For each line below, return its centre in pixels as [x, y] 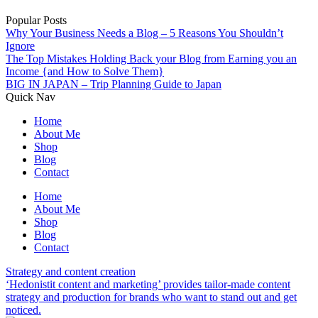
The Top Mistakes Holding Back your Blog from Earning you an [151, 59]
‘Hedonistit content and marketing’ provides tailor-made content [148, 285]
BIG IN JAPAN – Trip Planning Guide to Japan [114, 84]
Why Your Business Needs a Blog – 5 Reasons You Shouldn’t [144, 33]
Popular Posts [36, 21]
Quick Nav [31, 97]
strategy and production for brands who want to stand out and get [151, 297]
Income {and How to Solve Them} [85, 72]
